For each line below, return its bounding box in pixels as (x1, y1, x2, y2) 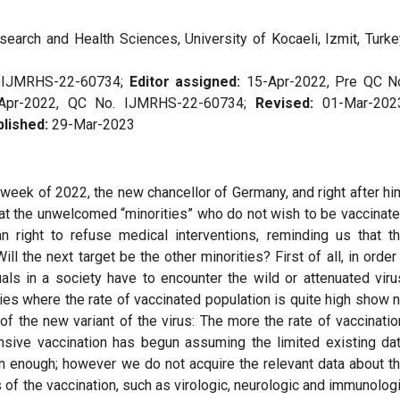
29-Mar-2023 (48, 116, 135, 134)
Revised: (255, 95, 323, 112)
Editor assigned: (129, 73, 246, 91)
